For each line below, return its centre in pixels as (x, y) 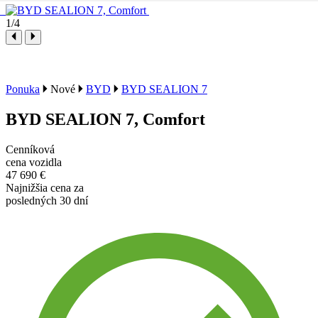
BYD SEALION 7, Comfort (105, 119)
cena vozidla (34, 162)
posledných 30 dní (47, 200)
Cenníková (30, 149)
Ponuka (23, 89)
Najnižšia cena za (45, 187)
